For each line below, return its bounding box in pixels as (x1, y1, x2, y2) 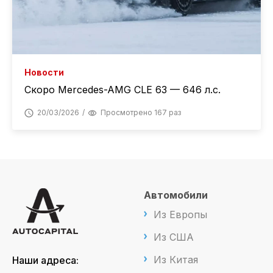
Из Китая (154, 253, 198, 266)
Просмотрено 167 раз (101, 108, 181, 118)
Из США (154, 231, 194, 244)
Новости (24, 67, 64, 78)
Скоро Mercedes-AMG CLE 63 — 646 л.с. (24, 83, 221, 96)
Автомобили (144, 189, 208, 202)
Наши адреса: (12, 254, 79, 267)
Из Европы (154, 208, 207, 221)
